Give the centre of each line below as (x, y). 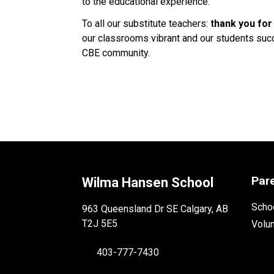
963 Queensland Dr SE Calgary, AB (155, 209)
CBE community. (117, 53)
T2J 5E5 (100, 223)
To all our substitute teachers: (146, 23)
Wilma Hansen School (148, 182)
